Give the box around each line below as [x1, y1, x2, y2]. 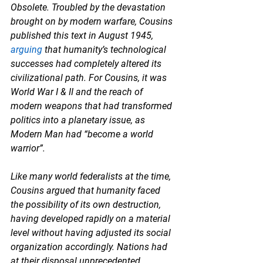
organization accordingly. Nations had [11, 241, 170, 252]
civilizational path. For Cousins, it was [11, 72, 169, 83]
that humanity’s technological [42, 43, 168, 55]
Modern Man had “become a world [11, 128, 156, 140]
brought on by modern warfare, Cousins [11, 15, 175, 27]
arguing [11, 43, 42, 55]
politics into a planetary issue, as [11, 114, 147, 126]
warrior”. [11, 142, 48, 154]
